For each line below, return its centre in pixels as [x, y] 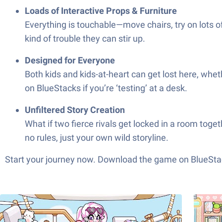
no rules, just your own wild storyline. [97, 138]
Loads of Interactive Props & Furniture [101, 11]
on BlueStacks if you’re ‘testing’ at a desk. [106, 88]
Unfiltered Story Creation [75, 110]
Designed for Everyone [70, 60]
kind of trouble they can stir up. [85, 38]
